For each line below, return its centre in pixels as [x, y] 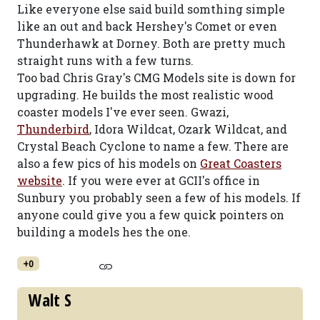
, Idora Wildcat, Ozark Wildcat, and [188, 129]
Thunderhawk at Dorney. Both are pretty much [151, 43]
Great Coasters [241, 163]
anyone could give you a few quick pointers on [151, 215]
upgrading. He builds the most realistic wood [145, 95]
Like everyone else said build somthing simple [151, 9]
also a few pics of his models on [109, 163]
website [40, 180]
